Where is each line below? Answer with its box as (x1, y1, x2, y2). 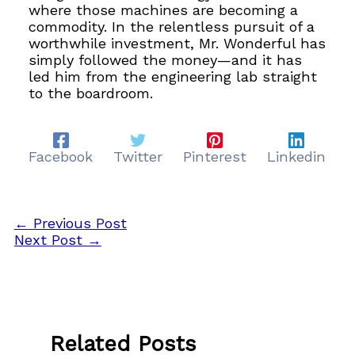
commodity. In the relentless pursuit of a (29, 17, 315, 35)
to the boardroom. (29, 84, 154, 101)
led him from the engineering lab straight (29, 67, 318, 85)
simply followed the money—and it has (29, 51, 303, 68)
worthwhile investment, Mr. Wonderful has (29, 34, 326, 52)
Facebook (29, 147, 94, 165)
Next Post (13, 231, 87, 249)
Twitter (113, 147, 163, 165)
